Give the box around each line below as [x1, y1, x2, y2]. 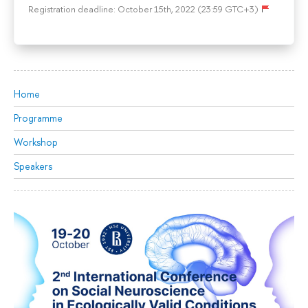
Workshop [14, 135, 58, 148]
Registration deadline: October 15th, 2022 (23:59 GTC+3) [28, 3, 258, 16]
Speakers [14, 159, 52, 173]
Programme [14, 111, 63, 124]
